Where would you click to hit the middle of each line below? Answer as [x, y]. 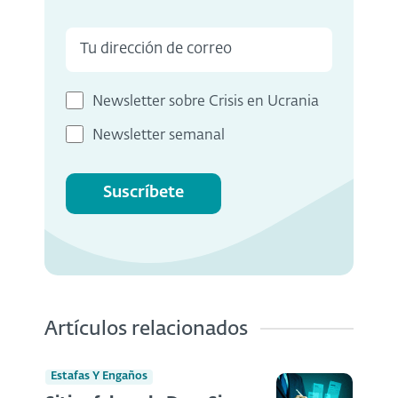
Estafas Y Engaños [99, 377]
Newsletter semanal [159, 135]
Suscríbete [143, 193]
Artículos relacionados [146, 329]
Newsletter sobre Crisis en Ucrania [206, 102]
